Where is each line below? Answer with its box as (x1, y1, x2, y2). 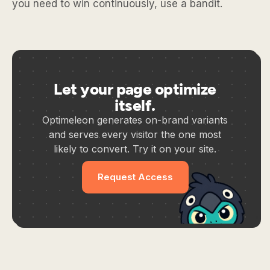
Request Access (97, 171, 173, 183)
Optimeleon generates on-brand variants (42, 114, 228, 126)
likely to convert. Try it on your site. (54, 143, 216, 155)
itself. (115, 95, 155, 114)
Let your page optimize (54, 79, 216, 98)
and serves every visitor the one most (49, 128, 221, 140)
